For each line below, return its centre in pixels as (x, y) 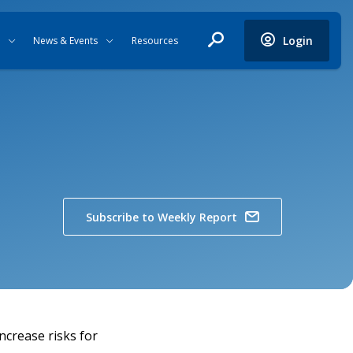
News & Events (66, 41)
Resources (154, 41)
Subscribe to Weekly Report (162, 217)
